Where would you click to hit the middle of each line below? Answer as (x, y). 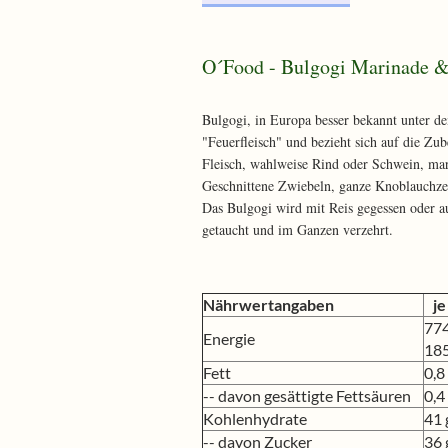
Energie (229, 338)
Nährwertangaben (268, 304)
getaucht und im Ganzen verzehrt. (297, 229)
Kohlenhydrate (255, 418)
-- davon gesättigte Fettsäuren (313, 395)
